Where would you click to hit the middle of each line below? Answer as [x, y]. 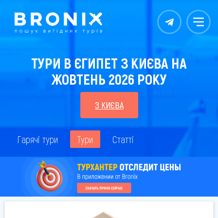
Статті [123, 139]
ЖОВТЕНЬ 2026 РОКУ [109, 79]
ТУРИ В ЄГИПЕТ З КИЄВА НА [109, 63]
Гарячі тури [37, 139]
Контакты [178, 25]
